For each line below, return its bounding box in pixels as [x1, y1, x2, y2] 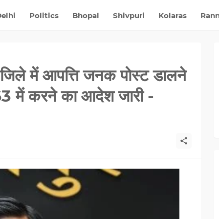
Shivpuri [112, 10, 145, 20]
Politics [29, 10, 59, 20]
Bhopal [72, 10, 99, 20]
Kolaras [158, 10, 187, 20]
